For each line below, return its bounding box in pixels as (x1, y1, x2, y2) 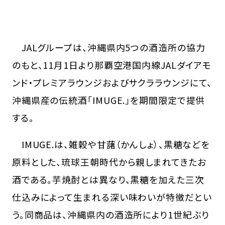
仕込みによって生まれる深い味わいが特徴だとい (12, 190, 212, 203)
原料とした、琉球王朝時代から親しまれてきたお (12, 155, 206, 168)
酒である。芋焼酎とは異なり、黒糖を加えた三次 (12, 172, 204, 186)
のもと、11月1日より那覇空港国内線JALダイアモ (12, 58, 212, 71)
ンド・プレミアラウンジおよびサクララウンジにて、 (12, 75, 212, 89)
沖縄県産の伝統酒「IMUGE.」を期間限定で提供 (12, 93, 205, 106)
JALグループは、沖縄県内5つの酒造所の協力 (12, 40, 205, 54)
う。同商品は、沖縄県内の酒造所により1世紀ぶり (12, 207, 209, 221)
